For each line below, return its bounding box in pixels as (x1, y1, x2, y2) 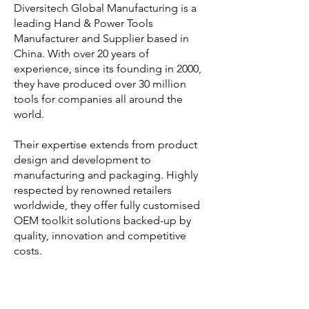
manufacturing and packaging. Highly (14, 168, 198, 181)
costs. (14, 244, 42, 257)
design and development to (14, 153, 151, 166)
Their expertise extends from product (14, 138, 197, 151)
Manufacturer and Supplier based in (14, 32, 189, 45)
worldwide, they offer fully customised (14, 199, 200, 212)
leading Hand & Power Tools (14, 17, 153, 30)
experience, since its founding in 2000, (14, 62, 201, 75)
